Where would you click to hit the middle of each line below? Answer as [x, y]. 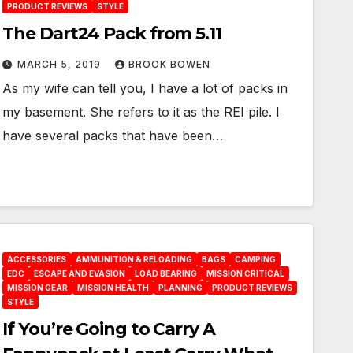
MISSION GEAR [38, 288]
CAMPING [256, 259]
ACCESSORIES [37, 259]
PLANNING [181, 288]
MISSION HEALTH [113, 288]
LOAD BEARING [166, 273]
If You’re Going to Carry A [109, 329]
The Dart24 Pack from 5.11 [112, 33]
